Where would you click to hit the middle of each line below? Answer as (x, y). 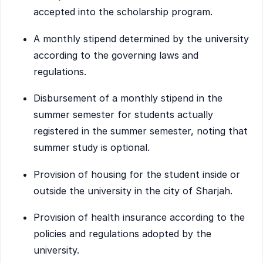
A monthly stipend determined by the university (141, 38)
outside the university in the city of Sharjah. (133, 190)
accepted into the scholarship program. (123, 12)
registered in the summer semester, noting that (141, 131)
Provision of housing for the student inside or (137, 174)
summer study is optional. (92, 148)
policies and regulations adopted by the (122, 234)
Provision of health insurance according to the (139, 218)
